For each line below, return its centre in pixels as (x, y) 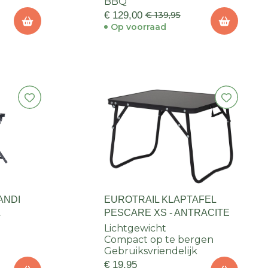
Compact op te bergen (159, 240)
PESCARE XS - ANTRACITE (167, 213)
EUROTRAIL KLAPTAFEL (160, 200)
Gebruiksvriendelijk (150, 251)
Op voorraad (138, 27)
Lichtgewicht (135, 229)
